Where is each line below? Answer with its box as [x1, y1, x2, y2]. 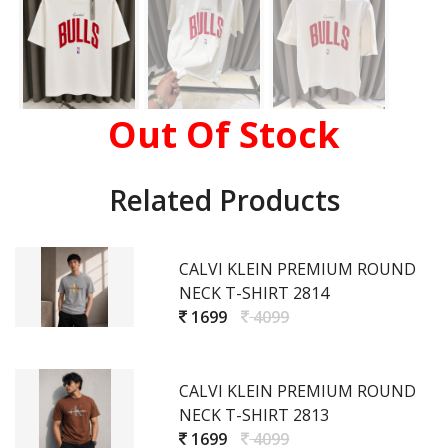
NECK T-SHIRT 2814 [179, 282, 330, 304]
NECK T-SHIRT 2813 [179, 404, 330, 426]
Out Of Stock [108, 110, 340, 159]
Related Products [108, 181, 340, 219]
